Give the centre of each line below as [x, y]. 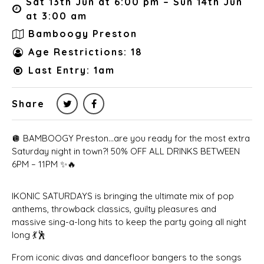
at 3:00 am [57, 16]
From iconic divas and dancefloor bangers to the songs [127, 257]
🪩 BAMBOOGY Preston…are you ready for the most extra [131, 138]
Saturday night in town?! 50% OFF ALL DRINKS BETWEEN [126, 151]
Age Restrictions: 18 [85, 52]
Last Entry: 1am [72, 70]
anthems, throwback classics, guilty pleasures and [114, 209]
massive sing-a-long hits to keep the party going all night [129, 222]
